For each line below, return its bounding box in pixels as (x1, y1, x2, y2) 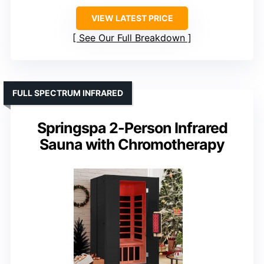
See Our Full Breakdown (79, 32, 185, 44)
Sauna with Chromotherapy (39, 136, 225, 154)
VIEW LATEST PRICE (91, 13, 173, 24)
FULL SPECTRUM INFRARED (12, 88, 123, 98)
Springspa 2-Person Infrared (37, 119, 227, 137)
